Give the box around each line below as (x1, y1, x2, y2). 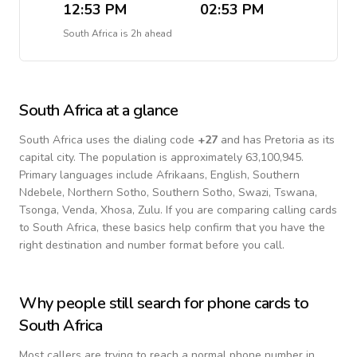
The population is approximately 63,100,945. (79, 150, 304, 165)
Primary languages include (19, 167, 156, 182)
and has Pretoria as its (218, 132, 335, 147)
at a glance (102, 100, 178, 121)
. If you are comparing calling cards (160, 202, 337, 218)
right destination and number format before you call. (19, 237, 284, 253)
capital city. (19, 150, 76, 165)
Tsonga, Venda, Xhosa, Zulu (19, 202, 160, 218)
